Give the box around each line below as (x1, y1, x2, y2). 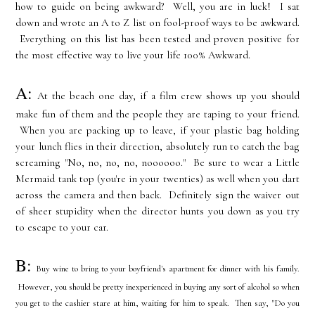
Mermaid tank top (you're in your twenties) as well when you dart (15, 172, 300, 186)
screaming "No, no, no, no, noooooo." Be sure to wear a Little (15, 156, 300, 169)
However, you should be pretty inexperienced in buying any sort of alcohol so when (15, 281, 300, 293)
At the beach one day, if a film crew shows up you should (32, 89, 300, 103)
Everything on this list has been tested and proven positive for (15, 32, 300, 46)
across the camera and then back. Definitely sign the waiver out (15, 188, 300, 202)
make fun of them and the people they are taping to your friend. (15, 108, 300, 121)
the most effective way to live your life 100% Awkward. (15, 49, 251, 62)
